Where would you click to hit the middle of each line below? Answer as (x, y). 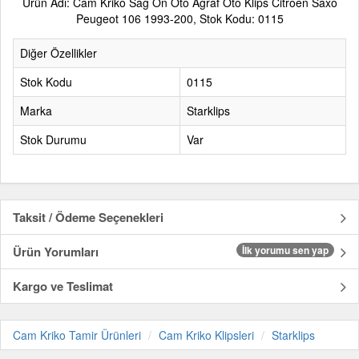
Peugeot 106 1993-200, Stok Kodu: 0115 (179, 19)
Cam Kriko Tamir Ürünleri (77, 335)
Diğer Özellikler (58, 53)
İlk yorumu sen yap (285, 250)
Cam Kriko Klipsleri (206, 335)
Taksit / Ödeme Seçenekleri (88, 218)
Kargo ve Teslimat (63, 286)
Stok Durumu (53, 140)
